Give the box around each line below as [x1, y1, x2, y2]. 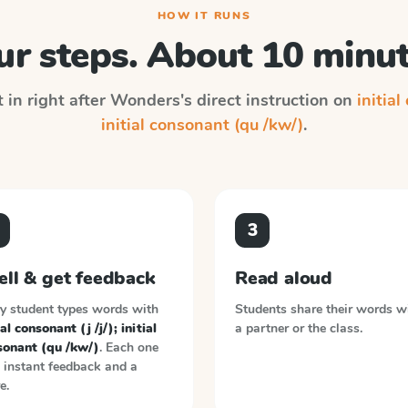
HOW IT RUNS [157, 8, 251, 23]
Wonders [109, 89, 180, 111]
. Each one [98, 339, 158, 356]
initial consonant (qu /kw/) [101, 114, 303, 136]
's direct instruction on [179, 89, 357, 111]
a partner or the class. [235, 320, 362, 337]
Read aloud [235, 266, 332, 291]
